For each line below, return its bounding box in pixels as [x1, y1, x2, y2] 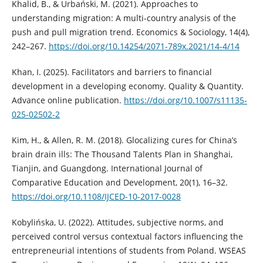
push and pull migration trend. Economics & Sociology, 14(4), [11, 26, 249, 38]
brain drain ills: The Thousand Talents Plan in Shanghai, [11, 149, 232, 160]
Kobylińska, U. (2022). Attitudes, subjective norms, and [11, 217, 224, 228]
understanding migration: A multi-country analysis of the [11, 12, 236, 24]
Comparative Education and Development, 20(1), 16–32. [11, 177, 228, 188]
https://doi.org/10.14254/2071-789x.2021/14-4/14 [48, 41, 240, 52]
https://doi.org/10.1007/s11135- [123, 95, 247, 106]
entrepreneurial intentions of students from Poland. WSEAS [11, 245, 246, 257]
